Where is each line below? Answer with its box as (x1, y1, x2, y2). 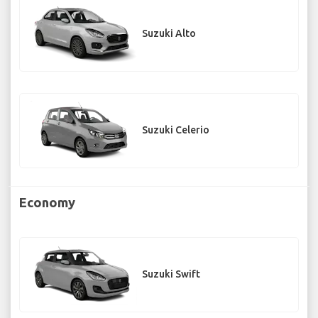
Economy (19, 194, 75, 209)
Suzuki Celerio (142, 124, 209, 136)
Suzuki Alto (142, 28, 196, 40)
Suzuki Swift (142, 268, 200, 280)
